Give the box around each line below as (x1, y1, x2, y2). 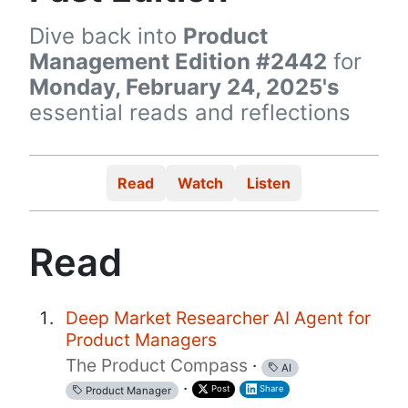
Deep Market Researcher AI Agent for (66, 306, 371, 329)
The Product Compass (66, 353, 248, 376)
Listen (246, 174, 291, 193)
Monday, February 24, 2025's (29, 74, 339, 101)
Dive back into (29, 23, 183, 50)
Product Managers (66, 328, 217, 351)
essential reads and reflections (29, 99, 351, 127)
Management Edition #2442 (29, 48, 327, 76)
